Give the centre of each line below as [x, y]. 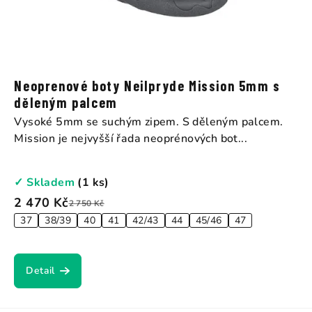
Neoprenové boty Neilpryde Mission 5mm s [147, 86]
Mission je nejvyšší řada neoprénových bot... [131, 139]
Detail [40, 271]
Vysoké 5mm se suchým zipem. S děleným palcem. [149, 122]
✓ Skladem [46, 183]
